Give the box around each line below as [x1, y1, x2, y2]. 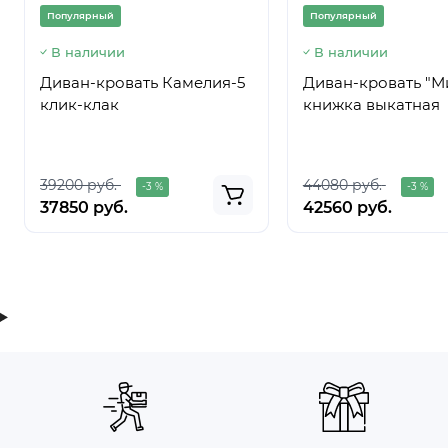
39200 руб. [40, 176, 117, 194]
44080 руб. [302, 176, 382, 194]
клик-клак [40, 95, 119, 114]
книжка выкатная [302, 95, 440, 114]
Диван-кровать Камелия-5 [40, 73, 245, 92]
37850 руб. [40, 198, 128, 217]
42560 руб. [302, 198, 392, 217]
